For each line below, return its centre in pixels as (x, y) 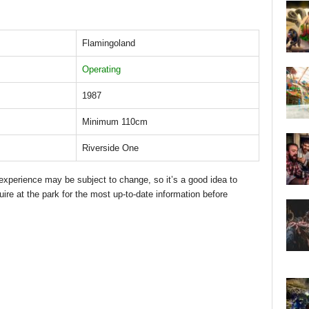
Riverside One (110, 148)
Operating (101, 69)
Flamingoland (108, 43)
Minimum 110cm (114, 121)
